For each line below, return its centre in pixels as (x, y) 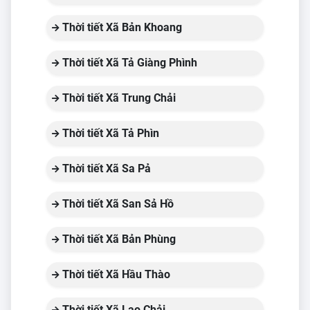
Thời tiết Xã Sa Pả (105, 168)
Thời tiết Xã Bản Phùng (118, 239)
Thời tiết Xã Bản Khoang (121, 27)
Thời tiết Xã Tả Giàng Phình (128, 63)
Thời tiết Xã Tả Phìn (109, 133)
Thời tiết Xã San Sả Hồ (117, 204)
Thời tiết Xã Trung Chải (118, 98)
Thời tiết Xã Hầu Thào (115, 274)
